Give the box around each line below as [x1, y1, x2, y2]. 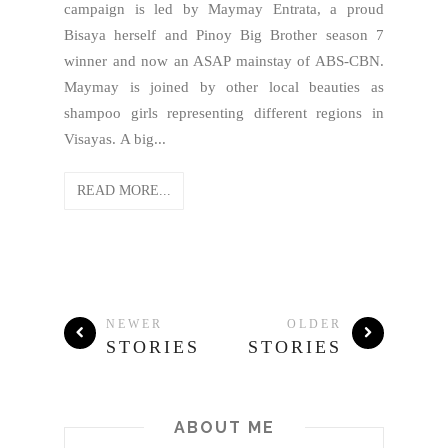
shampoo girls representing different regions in [64, 105, 384, 121]
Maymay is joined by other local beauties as [64, 79, 384, 95]
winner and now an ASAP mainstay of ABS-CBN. [64, 53, 384, 69]
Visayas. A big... [64, 131, 166, 147]
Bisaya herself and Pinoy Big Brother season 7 [64, 27, 384, 43]
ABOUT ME [173, 418, 275, 437]
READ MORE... [77, 183, 171, 198]
